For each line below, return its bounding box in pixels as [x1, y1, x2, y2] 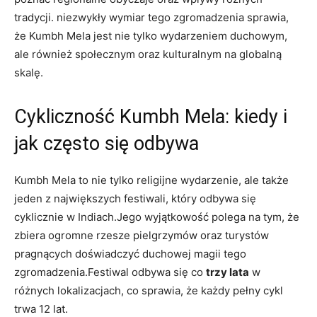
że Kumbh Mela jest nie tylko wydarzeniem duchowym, [14, 28, 287, 42]
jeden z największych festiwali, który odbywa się [14, 191, 256, 205]
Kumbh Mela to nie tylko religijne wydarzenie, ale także [14, 173, 289, 187]
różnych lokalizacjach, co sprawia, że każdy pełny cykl [14, 283, 283, 297]
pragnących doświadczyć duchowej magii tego [14, 246, 246, 260]
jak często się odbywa [14, 132, 199, 155]
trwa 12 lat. [14, 301, 68, 316]
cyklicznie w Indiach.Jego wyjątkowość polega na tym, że [14, 209, 299, 224]
